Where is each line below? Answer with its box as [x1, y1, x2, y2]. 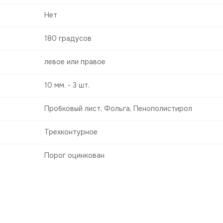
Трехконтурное [44, 127, 98, 137]
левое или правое [44, 57, 106, 67]
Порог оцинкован [44, 151, 105, 160]
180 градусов [44, 34, 92, 43]
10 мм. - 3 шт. [44, 81, 90, 90]
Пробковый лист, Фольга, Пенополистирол [44, 104, 192, 113]
